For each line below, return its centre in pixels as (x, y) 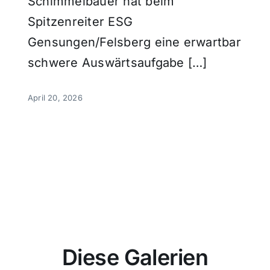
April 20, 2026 (55, 97)
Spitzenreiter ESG (80, 21)
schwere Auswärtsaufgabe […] (117, 62)
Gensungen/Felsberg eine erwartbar (134, 42)
